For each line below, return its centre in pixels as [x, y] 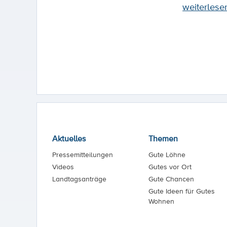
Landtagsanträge [79, 179]
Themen [163, 139]
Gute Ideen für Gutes [181, 191]
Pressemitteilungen [83, 155]
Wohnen [161, 201]
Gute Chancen [171, 179]
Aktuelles [69, 139]
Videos [63, 167]
